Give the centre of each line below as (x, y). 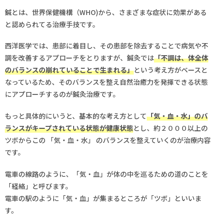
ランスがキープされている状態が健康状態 (69, 128)
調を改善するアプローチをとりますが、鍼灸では (79, 58)
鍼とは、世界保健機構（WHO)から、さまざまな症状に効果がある (106, 12)
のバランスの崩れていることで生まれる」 (69, 70)
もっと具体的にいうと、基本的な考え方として (76, 116)
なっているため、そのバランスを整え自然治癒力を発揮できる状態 (106, 82)
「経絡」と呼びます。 (39, 186)
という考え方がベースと (171, 70)
